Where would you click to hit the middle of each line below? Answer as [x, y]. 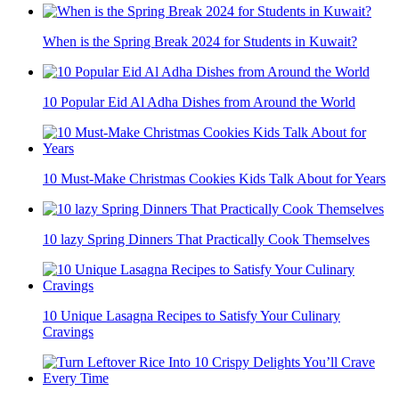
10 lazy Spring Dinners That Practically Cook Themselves [206, 240]
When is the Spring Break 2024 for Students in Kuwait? [200, 42]
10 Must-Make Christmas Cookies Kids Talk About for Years [214, 179]
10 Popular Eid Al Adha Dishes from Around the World [199, 102]
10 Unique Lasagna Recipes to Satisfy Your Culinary [191, 316]
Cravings [68, 332]
